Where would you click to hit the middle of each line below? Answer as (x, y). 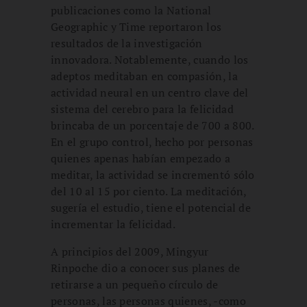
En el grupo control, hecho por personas (152, 142)
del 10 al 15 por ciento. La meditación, (149, 191)
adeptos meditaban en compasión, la (144, 76)
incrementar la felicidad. (113, 224)
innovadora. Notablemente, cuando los (150, 59)
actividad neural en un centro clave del (150, 92)
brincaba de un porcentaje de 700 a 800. (152, 125)
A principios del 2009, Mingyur (130, 251)
